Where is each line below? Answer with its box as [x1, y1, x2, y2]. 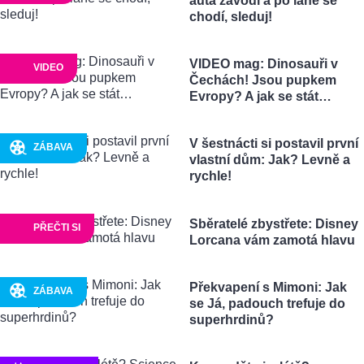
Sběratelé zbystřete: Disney [188, 216, 358, 231]
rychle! [188, 169, 232, 184]
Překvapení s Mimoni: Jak [188, 279, 347, 294]
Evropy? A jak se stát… [188, 89, 331, 104]
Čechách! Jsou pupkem [188, 73, 336, 88]
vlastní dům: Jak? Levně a [188, 153, 350, 167]
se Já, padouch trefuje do [188, 296, 345, 310]
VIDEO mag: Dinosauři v [188, 57, 338, 71]
